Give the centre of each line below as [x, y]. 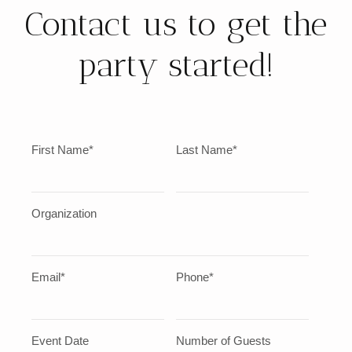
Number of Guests [223, 340]
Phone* [194, 277]
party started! [176, 65]
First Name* [62, 149]
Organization [64, 213]
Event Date [60, 340]
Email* [48, 277]
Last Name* [206, 149]
